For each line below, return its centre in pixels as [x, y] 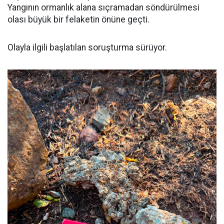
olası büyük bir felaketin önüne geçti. [78, 19]
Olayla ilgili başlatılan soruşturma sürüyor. [87, 47]
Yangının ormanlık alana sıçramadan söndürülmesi [103, 7]
